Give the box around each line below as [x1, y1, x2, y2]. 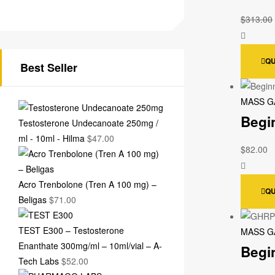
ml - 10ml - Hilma [18, 131, 85, 144]
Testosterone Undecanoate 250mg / [18, 116, 158, 129]
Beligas [18, 193, 47, 206]
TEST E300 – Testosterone [18, 223, 124, 236]
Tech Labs [18, 254, 59, 267]
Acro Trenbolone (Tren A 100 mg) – [18, 177, 157, 190]
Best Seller [20, 60, 77, 76]
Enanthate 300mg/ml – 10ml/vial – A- [18, 239, 162, 252]
